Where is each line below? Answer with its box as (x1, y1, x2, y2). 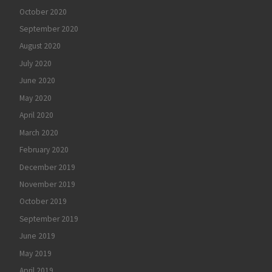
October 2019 (19, 196, 67, 207)
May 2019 (19, 248, 52, 259)
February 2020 (19, 144, 69, 155)
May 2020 (19, 92, 52, 103)
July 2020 (19, 58, 52, 69)
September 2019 (19, 213, 78, 224)
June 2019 (19, 231, 55, 242)
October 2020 (19, 6, 67, 17)
